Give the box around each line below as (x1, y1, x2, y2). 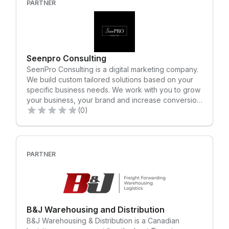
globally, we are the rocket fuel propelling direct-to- (27, 6, 202, 14)
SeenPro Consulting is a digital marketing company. (27, 65, 198, 74)
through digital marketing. (27, 106, 111, 114)
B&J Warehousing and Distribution (27, 204, 165, 215)
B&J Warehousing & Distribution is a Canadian (27, 216, 179, 225)
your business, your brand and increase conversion (27, 96, 201, 104)
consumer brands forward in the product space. (27, 16, 188, 25)
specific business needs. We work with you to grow (27, 85, 200, 94)
